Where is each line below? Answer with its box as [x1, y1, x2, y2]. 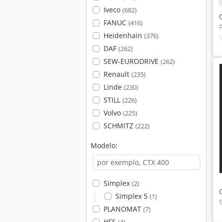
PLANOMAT [103, 204, 143, 214]
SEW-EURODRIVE [103, 56, 161, 66]
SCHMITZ [103, 121, 135, 130]
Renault [103, 69, 131, 79]
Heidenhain [103, 31, 144, 40]
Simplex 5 [115, 191, 150, 201]
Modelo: [91, 141, 117, 150]
